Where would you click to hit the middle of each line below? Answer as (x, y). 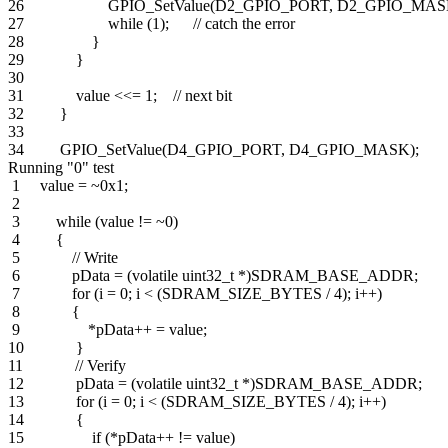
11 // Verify (67, 365)
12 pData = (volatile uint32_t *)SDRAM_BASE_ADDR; (215, 383)
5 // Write (63, 257)
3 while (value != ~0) (93, 221)
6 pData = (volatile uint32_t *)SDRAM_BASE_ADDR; (213, 275)
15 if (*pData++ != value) (121, 437)
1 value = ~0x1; (68, 185)
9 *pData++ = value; (107, 329)
